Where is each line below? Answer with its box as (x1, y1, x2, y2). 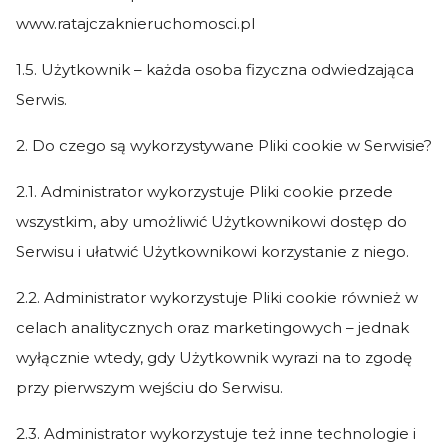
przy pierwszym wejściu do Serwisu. (16, 378, 283, 397)
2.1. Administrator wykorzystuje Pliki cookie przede (16, 182, 393, 201)
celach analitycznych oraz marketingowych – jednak (16, 318, 409, 337)
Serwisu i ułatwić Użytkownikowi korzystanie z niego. (16, 242, 409, 261)
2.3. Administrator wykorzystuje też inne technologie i (16, 424, 416, 443)
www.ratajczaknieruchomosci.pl (16, 14, 255, 33)
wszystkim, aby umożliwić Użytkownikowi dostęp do (16, 212, 407, 231)
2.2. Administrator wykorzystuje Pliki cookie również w (16, 288, 418, 307)
